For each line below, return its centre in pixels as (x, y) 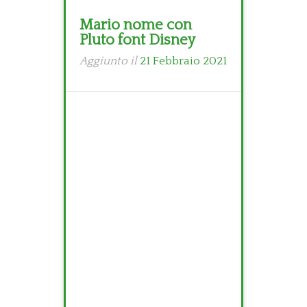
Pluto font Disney (137, 40)
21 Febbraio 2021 (183, 61)
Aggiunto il (110, 61)
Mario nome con (136, 25)
